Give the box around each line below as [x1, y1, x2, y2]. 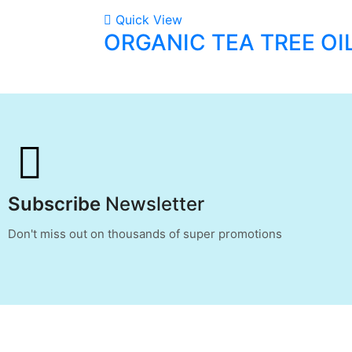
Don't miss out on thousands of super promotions [8, 225, 282, 241]
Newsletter [105, 192, 204, 215]
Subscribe [8, 192, 105, 215]
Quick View [115, 11, 182, 27]
